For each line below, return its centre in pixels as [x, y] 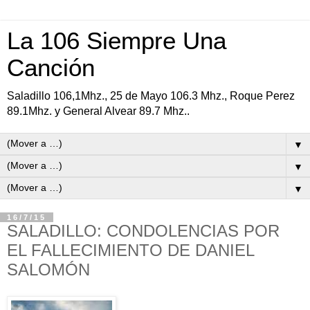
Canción [51, 68]
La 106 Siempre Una [117, 41]
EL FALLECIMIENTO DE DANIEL [130, 250]
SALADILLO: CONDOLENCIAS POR [143, 231]
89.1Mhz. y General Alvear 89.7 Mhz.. [98, 111]
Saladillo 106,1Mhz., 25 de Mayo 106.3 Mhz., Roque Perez [151, 96]
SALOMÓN [48, 270]
